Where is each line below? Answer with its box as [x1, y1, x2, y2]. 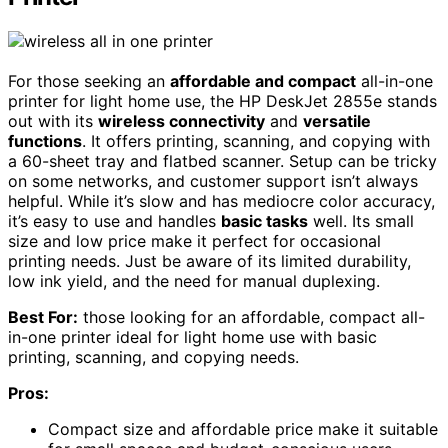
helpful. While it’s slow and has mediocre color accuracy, [8, 190, 435, 211]
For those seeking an [8, 70, 170, 91]
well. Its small [308, 210, 414, 231]
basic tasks [221, 210, 308, 231]
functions [8, 130, 82, 151]
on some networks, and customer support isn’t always [8, 170, 418, 191]
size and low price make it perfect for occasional [8, 230, 381, 251]
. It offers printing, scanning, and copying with [82, 130, 430, 151]
